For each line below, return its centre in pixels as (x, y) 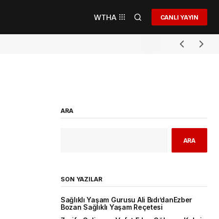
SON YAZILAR (81, 179)
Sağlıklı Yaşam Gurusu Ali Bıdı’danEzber (127, 200)
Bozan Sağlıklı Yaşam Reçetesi (112, 208)
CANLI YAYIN (179, 17)
